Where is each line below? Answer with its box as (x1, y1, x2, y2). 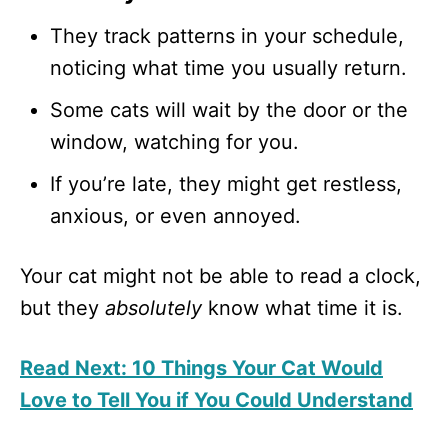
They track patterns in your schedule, (50, 23, 404, 48)
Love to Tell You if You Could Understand (20, 387, 413, 412)
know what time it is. (202, 295, 403, 320)
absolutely (105, 295, 202, 320)
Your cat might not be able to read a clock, (20, 263, 421, 288)
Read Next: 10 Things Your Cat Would (20, 355, 383, 380)
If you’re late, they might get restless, (50, 171, 402, 196)
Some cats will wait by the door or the (50, 97, 408, 122)
